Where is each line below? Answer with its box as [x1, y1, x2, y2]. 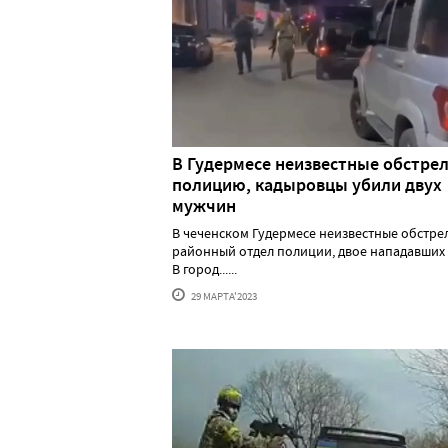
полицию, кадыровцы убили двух [172, 172, 442, 197]
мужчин [172, 193, 236, 218]
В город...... [172, 259, 237, 278]
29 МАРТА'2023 [189, 288, 257, 303]
